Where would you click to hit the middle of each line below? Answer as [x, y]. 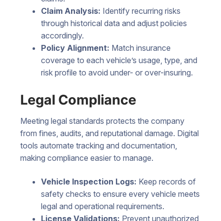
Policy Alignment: [76, 48]
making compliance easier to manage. [87, 158]
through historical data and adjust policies [114, 23]
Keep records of [167, 182]
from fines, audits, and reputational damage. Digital [110, 133]
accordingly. [62, 35]
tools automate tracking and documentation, [99, 146]
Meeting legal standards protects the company [102, 121]
